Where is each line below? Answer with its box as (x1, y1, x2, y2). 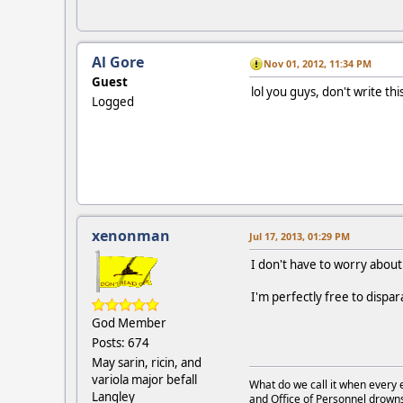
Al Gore (92, 52, 144, 73)
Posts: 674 (92, 334, 149, 351)
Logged (92, 94, 134, 111)
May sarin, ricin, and (92, 354, 201, 371)
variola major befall (92, 371, 197, 388)
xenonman (92, 225, 170, 246)
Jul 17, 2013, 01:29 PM (249, 228, 350, 243)
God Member (92, 314, 166, 331)
